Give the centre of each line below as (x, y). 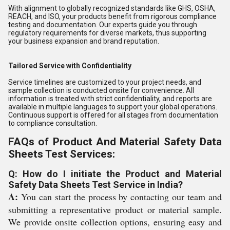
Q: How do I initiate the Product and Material (115, 174)
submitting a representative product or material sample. (115, 209)
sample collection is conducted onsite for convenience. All (101, 90)
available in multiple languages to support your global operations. (113, 107)
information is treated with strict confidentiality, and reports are (110, 99)
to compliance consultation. (53, 123)
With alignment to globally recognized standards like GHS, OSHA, (112, 8)
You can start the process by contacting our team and (120, 197)
